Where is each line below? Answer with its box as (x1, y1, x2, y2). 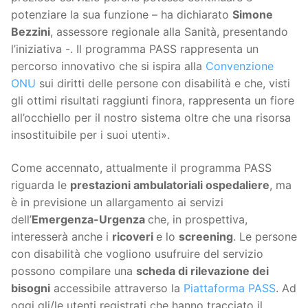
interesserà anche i (11, 229, 112, 243)
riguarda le (11, 177, 70, 192)
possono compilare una (11, 263, 136, 278)
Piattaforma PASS (184, 280, 276, 295)
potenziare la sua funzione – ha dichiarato (11, 8, 232, 22)
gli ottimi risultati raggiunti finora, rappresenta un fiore (11, 93, 294, 108)
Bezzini (11, 25, 50, 39)
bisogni (11, 280, 50, 295)
